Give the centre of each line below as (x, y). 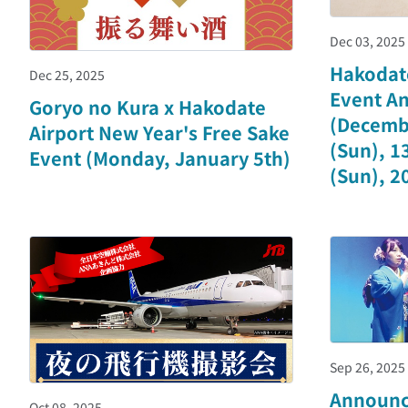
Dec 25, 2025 (67, 74)
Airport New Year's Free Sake (159, 132)
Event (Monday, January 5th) (160, 158)
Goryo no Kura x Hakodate (148, 107)
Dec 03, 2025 (367, 41)
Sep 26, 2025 (367, 367)
